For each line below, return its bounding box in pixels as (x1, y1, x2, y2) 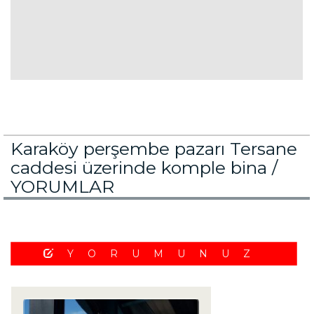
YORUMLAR (11, 176, 114, 197)
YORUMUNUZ (67, 247, 264, 260)
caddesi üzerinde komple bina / (11, 157, 278, 178)
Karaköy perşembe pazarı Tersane (11, 138, 297, 159)
